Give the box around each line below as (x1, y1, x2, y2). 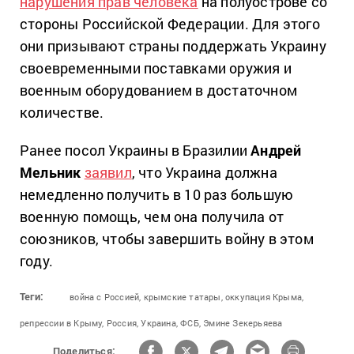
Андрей (250, 140, 302, 160)
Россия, (106, 316, 139, 329)
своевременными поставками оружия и (20, 58, 292, 77)
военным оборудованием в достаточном (20, 80, 298, 100)
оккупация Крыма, (225, 290, 304, 303)
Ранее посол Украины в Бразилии (20, 140, 251, 160)
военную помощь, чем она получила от (20, 206, 284, 226)
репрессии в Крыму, (20, 316, 104, 329)
